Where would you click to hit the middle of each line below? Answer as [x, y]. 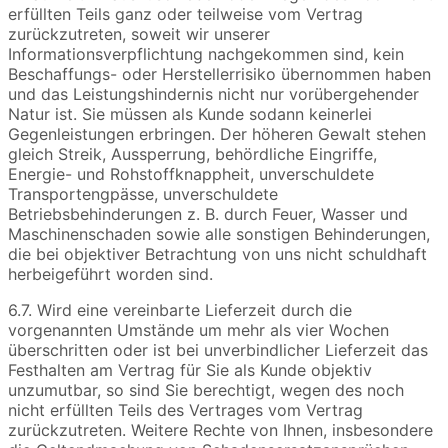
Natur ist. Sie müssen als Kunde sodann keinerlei [190, 114]
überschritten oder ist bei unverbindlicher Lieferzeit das [218, 350]
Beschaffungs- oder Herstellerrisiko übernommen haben [219, 74]
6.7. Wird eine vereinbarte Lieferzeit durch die [180, 310]
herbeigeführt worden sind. [110, 274]
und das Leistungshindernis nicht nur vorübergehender [213, 94]
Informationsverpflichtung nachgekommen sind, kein [206, 54]
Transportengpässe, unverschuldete [143, 194]
